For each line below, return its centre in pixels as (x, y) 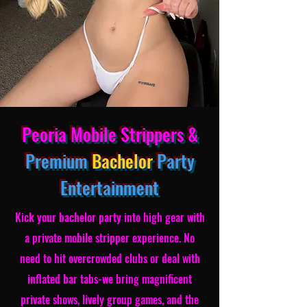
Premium (58, 161)
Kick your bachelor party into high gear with (110, 217)
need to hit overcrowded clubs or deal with (110, 258)
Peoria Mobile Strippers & (110, 134)
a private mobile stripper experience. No (110, 238)
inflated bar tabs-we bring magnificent (110, 279)
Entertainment (110, 187)
